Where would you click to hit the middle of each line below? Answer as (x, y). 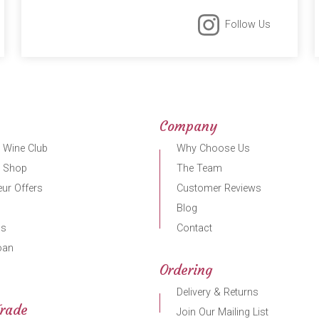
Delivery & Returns (217, 293)
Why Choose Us (213, 149)
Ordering (185, 270)
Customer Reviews (219, 189)
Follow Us (247, 25)
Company (188, 126)
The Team (199, 169)
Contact (194, 229)
